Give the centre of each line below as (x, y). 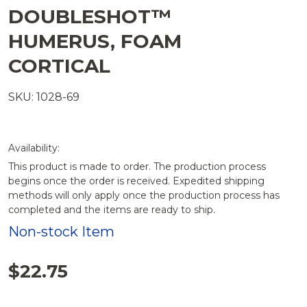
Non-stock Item (61, 232)
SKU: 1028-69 (44, 97)
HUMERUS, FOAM (95, 41)
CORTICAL (59, 66)
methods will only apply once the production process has (144, 195)
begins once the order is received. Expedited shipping (136, 181)
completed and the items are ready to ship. (112, 210)
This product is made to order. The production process (137, 167)
